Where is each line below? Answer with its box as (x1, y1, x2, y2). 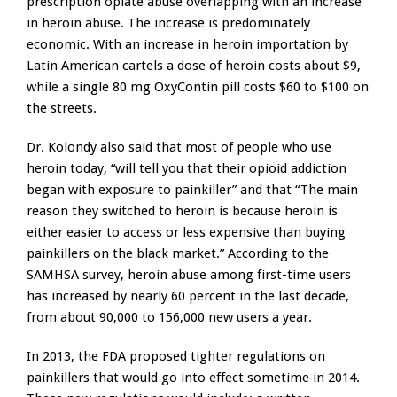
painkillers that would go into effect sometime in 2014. (27, 370, 360, 386)
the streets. (27, 100, 97, 117)
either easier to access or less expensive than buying (27, 224, 346, 241)
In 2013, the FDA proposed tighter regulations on (27, 348, 325, 365)
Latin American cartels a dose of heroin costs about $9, (27, 58, 361, 74)
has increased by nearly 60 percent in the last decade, (27, 288, 349, 305)
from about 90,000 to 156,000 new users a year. (27, 309, 312, 326)
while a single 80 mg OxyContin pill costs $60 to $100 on (27, 79, 369, 96)
